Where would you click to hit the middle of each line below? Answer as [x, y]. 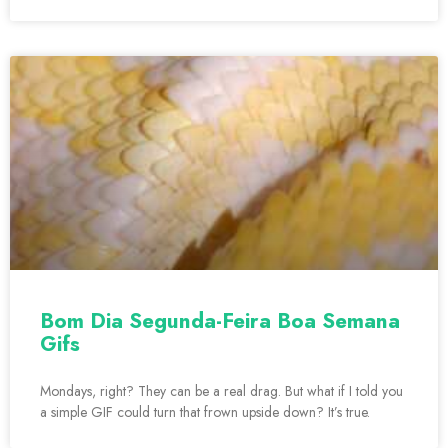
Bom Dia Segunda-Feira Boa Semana [220, 321]
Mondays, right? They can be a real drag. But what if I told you [221, 391]
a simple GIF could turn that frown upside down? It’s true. [205, 412]
